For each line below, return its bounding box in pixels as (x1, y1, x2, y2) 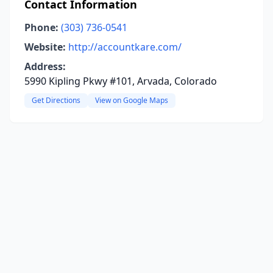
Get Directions (32, 95, 80, 105)
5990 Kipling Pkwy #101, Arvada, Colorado (24, 74, 217, 88)
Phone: (24, 21, 58, 34)
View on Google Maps (95, 95, 168, 105)
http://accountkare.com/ (68, 40, 182, 54)
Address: (24, 60, 66, 73)
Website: (24, 40, 66, 54)
